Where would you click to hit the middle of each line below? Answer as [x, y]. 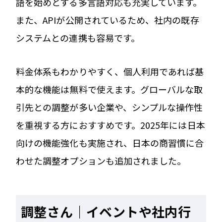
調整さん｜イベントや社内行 [106, 211]
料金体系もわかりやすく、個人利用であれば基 [110, 71]
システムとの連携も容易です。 [78, 37]
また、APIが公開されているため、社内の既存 [108, 20]
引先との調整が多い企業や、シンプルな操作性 [110, 107]
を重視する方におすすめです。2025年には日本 [111, 125]
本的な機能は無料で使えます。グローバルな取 [110, 89]
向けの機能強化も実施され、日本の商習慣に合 [110, 142]
